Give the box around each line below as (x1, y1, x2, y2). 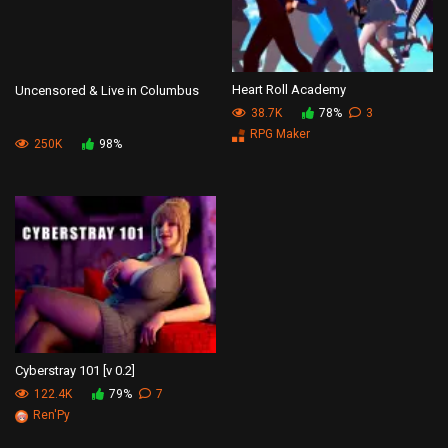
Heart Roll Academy (232, 82, 346, 98)
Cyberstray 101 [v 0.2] (15, 363, 135, 379)
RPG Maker (250, 127, 310, 142)
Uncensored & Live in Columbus (15, 82, 199, 98)
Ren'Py (33, 408, 70, 423)
